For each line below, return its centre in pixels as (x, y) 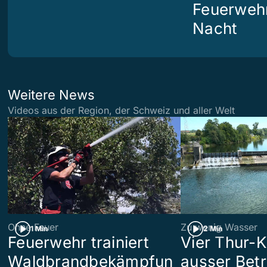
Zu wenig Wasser (219, 227)
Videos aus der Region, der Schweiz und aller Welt (121, 110)
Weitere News (51, 95)
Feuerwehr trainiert (78, 243)
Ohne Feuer (33, 227)
